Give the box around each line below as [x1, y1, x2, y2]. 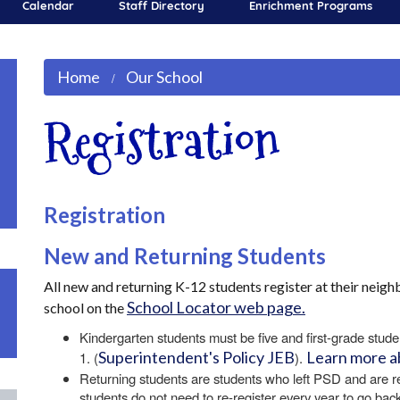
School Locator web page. [127, 297, 305, 317]
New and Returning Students [44, 243, 330, 269]
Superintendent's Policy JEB [98, 347, 295, 367]
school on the [44, 299, 127, 316]
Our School [126, 67, 203, 87]
